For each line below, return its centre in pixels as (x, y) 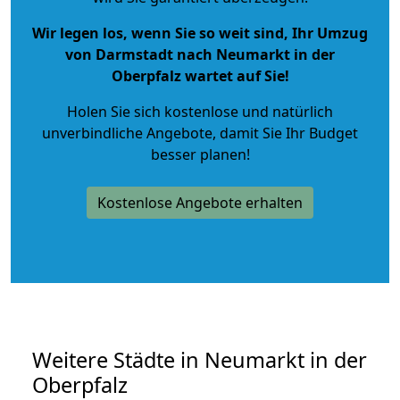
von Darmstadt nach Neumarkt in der (200, 54)
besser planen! (200, 154)
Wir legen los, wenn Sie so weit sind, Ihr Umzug (200, 33)
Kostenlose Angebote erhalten (200, 202)
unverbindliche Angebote (127, 133)
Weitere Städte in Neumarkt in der (200, 359)
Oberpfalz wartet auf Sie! (200, 75)
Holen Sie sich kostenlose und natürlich (200, 111)
